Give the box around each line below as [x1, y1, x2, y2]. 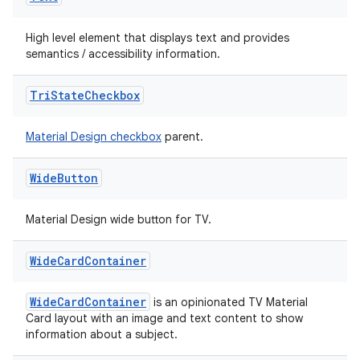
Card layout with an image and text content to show [26, 311, 303, 325]
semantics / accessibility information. [26, 47, 220, 61]
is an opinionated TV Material [150, 295, 308, 309]
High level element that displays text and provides [26, 31, 289, 45]
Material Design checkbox [26, 129, 162, 144]
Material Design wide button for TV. [26, 212, 211, 227]
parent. [162, 129, 203, 144]
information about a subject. [26, 327, 178, 342]
